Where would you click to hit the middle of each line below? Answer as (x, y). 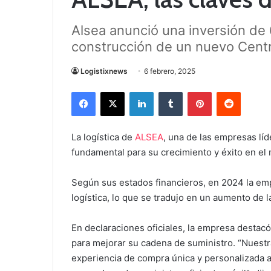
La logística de (103, 137)
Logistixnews (104, 71)
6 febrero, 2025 (170, 71)
